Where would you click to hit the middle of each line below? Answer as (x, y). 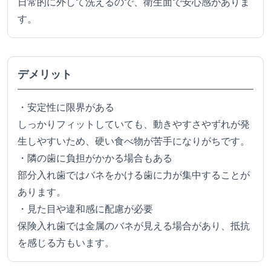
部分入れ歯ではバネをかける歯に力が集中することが (134, 175)
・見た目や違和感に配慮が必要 (85, 209)
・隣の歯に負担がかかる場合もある (95, 158)
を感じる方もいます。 (66, 243)
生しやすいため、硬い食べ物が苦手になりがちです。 (134, 142)
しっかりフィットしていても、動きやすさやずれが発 (134, 125)
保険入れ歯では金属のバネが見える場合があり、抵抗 (134, 226)
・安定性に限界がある (66, 108)
